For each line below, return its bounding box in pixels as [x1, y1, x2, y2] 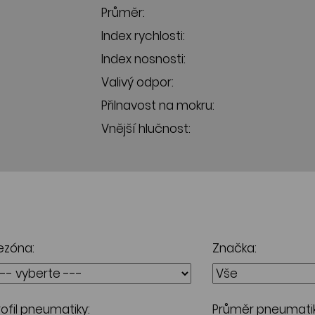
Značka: [212, 240, 257, 257]
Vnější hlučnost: [101, 120, 191, 137]
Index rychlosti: [101, 27, 185, 44]
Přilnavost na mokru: [101, 97, 214, 114]
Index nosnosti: [101, 51, 186, 67]
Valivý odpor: [101, 74, 174, 91]
